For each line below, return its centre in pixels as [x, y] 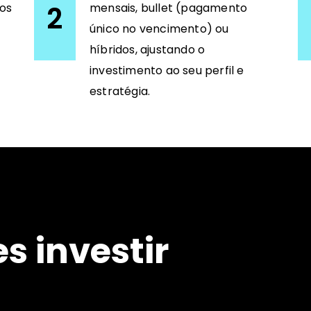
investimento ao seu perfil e [167, 70]
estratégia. [120, 91]
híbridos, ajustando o [148, 49]
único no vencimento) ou [159, 28]
